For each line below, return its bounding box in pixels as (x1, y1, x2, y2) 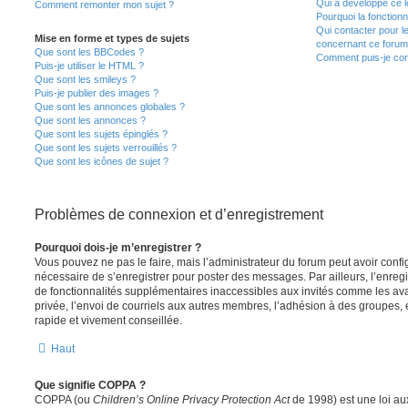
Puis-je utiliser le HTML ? (35, 60, 144, 72)
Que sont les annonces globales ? (35, 101, 185, 113)
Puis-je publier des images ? (35, 87, 158, 99)
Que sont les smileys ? (35, 74, 136, 86)
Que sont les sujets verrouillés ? (35, 142, 177, 154)
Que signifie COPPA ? (35, 379, 146, 393)
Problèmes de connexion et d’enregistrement (35, 207, 323, 223)
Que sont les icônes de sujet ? (35, 156, 168, 168)
